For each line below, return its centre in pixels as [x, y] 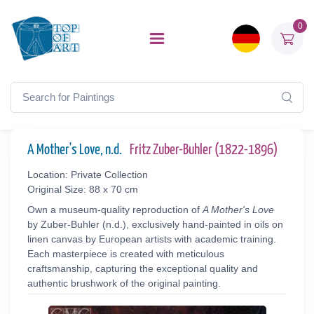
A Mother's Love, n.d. [76, 150]
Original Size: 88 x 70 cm [83, 189]
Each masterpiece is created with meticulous [126, 254]
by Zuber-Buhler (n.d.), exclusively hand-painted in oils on [155, 224]
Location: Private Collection [88, 175]
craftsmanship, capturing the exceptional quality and [143, 268]
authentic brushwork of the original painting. [124, 283]
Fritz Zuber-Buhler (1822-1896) [204, 150]
